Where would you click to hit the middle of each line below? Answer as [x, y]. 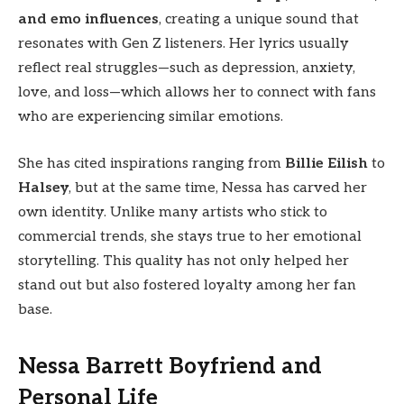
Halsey [43, 188]
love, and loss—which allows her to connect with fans [197, 93]
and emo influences [88, 20]
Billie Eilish [326, 163]
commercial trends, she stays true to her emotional [190, 236]
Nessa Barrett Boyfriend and [170, 367]
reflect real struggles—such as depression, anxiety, [187, 69]
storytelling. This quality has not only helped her [184, 261]
